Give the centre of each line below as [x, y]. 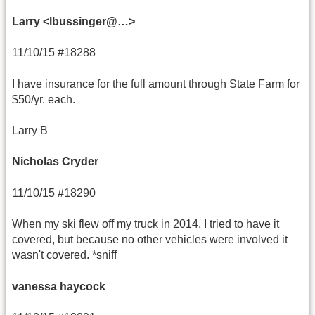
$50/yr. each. [44, 99]
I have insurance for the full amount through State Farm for [156, 84]
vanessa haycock [59, 286]
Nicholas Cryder [55, 162]
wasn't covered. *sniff [64, 255]
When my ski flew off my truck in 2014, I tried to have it [146, 224]
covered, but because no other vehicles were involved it [150, 240]
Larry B [30, 130]
